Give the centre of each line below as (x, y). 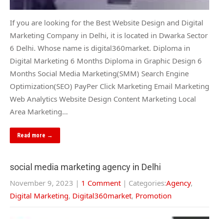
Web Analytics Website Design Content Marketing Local (103, 99)
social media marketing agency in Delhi (85, 167)
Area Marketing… (39, 111)
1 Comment (101, 183)
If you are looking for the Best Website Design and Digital (107, 22)
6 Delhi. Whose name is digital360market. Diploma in (100, 48)
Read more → (35, 135)
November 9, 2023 (42, 183)
